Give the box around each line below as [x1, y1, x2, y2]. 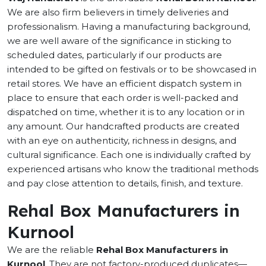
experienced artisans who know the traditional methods [7, 163, 258, 175]
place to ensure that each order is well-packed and [7, 92, 238, 103]
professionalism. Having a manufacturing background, [7, 21, 250, 32]
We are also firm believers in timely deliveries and [7, 7, 229, 18]
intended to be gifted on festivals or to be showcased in [7, 64, 256, 75]
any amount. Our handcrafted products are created [7, 121, 239, 132]
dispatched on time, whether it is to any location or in [7, 106, 245, 118]
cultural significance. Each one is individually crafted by [7, 149, 251, 160]
